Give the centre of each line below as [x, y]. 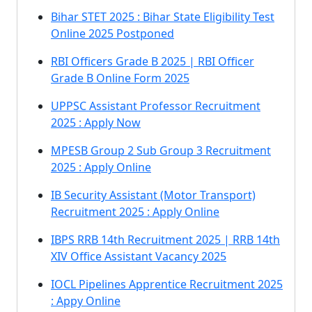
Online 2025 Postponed [112, 33]
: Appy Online [86, 301]
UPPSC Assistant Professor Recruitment [156, 106]
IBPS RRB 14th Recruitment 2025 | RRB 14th [165, 240]
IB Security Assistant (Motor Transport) [153, 195]
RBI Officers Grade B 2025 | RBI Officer [153, 61]
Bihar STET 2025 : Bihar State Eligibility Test [163, 17]
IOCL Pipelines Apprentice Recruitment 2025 [167, 284]
